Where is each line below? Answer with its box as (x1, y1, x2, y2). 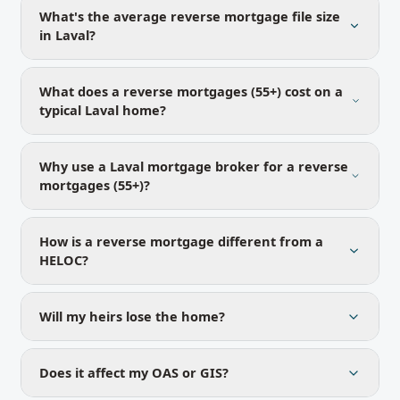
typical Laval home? (39, 101, 166, 119)
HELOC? (39, 251, 88, 269)
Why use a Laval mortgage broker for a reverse (39, 157, 348, 175)
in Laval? (39, 26, 96, 44)
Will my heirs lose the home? (39, 307, 225, 325)
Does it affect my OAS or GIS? (39, 363, 229, 381)
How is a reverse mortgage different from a (39, 232, 323, 250)
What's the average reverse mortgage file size (39, 7, 340, 25)
